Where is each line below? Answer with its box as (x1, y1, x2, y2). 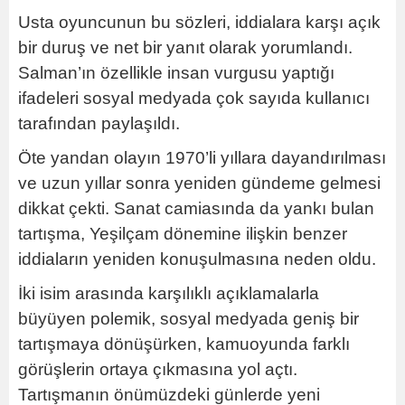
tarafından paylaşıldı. (18, 113, 180, 133)
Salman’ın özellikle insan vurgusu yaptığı (18, 62, 334, 82)
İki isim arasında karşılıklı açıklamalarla (18, 283, 319, 303)
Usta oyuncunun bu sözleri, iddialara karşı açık (18, 12, 381, 32)
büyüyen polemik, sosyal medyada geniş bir (18, 308, 359, 328)
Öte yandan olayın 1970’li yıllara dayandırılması (18, 147, 386, 167)
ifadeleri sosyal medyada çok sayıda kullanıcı (18, 88, 370, 108)
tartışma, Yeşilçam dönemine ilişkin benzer (18, 223, 347, 243)
